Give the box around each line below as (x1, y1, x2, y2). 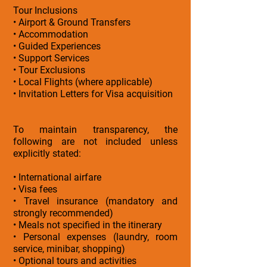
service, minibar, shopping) (13, 243, 125, 254)
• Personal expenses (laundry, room (13, 231, 178, 243)
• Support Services (13, 52, 89, 64)
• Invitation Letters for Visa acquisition (13, 88, 173, 100)
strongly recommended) (13, 207, 113, 219)
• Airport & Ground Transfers (13, 16, 131, 28)
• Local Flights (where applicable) (13, 76, 153, 88)
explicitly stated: (13, 147, 81, 159)
